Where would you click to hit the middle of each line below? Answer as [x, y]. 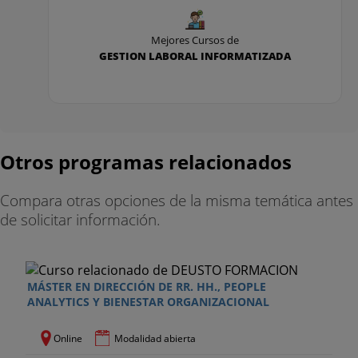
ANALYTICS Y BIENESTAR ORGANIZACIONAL [148, 301]
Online [68, 338]
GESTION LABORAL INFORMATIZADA [195, 56]
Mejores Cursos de [195, 40]
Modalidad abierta [155, 338]
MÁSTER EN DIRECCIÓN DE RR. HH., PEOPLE [147, 286]
